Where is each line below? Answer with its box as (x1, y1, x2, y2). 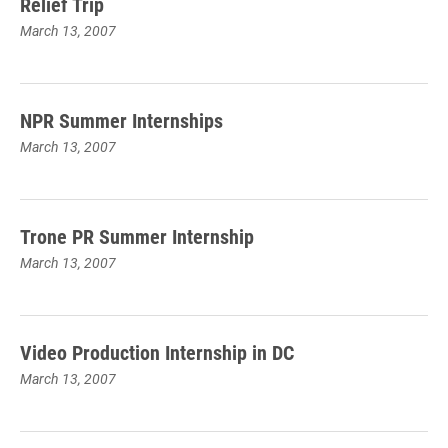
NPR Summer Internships (20, 107, 223, 133)
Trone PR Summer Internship (20, 223, 254, 249)
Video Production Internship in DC (20, 339, 294, 365)
